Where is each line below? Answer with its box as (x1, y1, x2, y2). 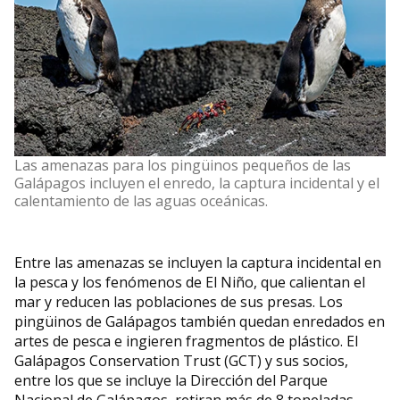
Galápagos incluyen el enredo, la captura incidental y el (14, 173, 379, 194)
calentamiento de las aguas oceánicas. (14, 191, 268, 212)
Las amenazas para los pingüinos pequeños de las (14, 155, 351, 176)
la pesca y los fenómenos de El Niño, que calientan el (14, 272, 365, 293)
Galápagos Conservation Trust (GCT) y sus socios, (14, 351, 348, 371)
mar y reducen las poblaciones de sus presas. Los (14, 292, 343, 312)
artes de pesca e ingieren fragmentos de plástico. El (14, 331, 358, 352)
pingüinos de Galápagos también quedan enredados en (14, 312, 385, 332)
